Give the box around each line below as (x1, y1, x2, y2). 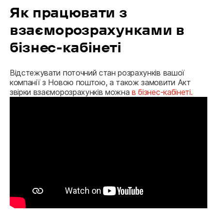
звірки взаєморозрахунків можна (10, 87, 132, 97)
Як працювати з (10, 3, 131, 22)
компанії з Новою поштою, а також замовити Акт (10, 77, 191, 87)
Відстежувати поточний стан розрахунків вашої (10, 68, 185, 77)
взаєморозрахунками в (10, 20, 185, 40)
